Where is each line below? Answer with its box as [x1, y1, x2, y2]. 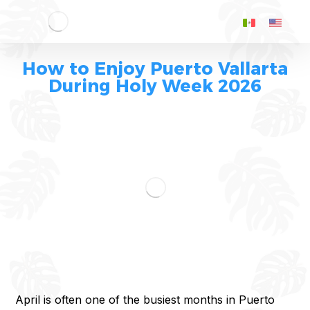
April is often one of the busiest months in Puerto [15, 293, 275, 307]
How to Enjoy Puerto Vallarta [22, 58, 288, 79]
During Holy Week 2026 [48, 75, 262, 96]
